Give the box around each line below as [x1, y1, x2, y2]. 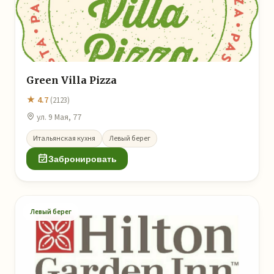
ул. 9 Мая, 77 [35, 111, 81, 123]
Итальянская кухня [33, 133, 95, 144]
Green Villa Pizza [26, 74, 117, 86]
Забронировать [48, 154, 117, 164]
